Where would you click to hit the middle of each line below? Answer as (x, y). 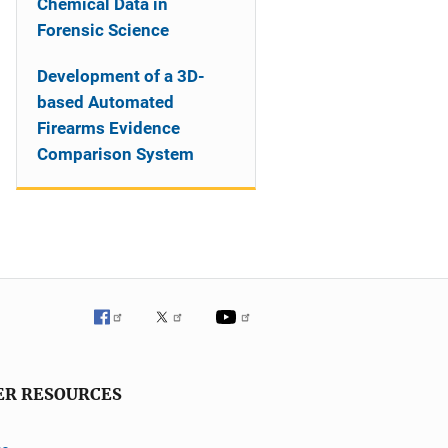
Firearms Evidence (108, 128)
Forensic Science (103, 30)
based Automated (105, 102)
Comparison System (115, 154)
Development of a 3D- (121, 76)
